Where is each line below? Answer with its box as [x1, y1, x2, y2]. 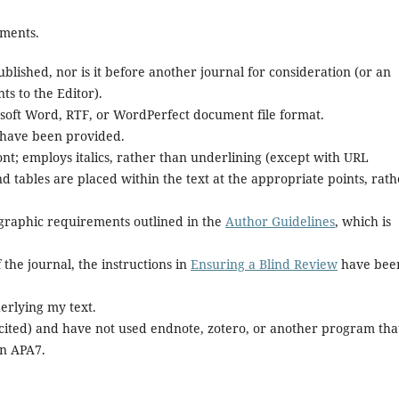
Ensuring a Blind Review [191, 255, 338, 273]
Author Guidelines [225, 212, 335, 230]
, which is [335, 212, 391, 230]
